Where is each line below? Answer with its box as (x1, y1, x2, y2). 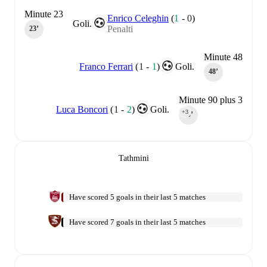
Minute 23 (24, 8, 63, 19)
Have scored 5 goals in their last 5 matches (69, 192, 206, 201)
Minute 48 (204, 51, 243, 62)
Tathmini (118, 153, 149, 163)
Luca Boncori (56, 104, 108, 114)
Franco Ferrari (79, 61, 133, 72)
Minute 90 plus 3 (179, 94, 243, 105)
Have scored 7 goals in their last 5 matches (69, 217, 206, 226)
